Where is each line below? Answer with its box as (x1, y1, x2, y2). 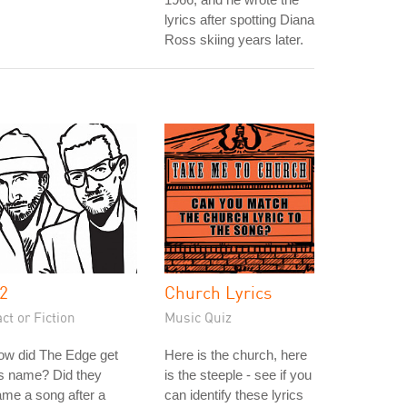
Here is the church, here (164, 347, 307, 362)
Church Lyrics (164, 282, 272, 303)
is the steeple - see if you (164, 367, 312, 382)
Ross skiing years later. (164, 32, 303, 47)
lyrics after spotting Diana (164, 12, 314, 27)
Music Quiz (164, 309, 232, 325)
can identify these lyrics (164, 387, 303, 402)
